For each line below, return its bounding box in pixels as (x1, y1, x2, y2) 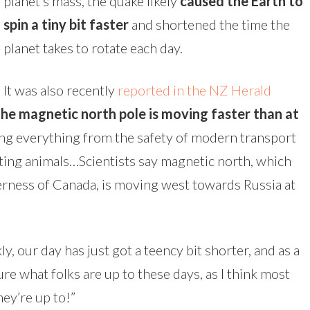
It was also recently (3, 82, 118, 98)
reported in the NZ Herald (118, 82, 271, 98)
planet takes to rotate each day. (3, 39, 183, 56)
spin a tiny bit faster (3, 16, 129, 33)
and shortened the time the (129, 16, 290, 33)
